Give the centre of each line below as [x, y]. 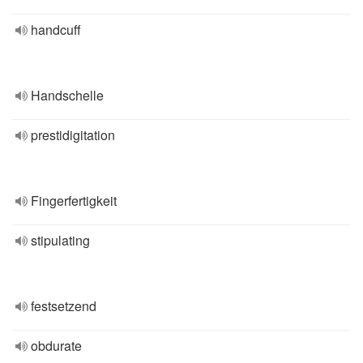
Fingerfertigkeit [74, 201]
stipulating [60, 240]
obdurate [56, 346]
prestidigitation [73, 135]
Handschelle [67, 95]
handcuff [56, 30]
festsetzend [64, 306]
